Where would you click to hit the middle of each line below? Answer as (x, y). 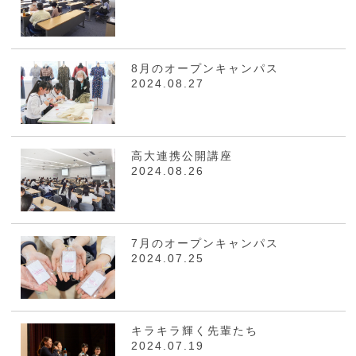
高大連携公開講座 (182, 156)
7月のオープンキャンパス (205, 244)
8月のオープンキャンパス (205, 69)
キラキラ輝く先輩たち (194, 331)
